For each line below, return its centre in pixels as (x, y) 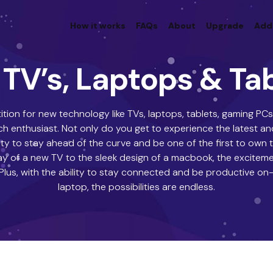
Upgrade (225, 26)
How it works (98, 26)
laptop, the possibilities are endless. (136, 187)
